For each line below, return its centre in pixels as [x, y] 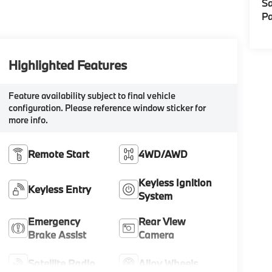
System [156, 195]
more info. [28, 120]
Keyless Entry [59, 189]
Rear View [162, 221]
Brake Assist [57, 234]
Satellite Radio [61, 263]
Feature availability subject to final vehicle [92, 96]
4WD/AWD [163, 154]
